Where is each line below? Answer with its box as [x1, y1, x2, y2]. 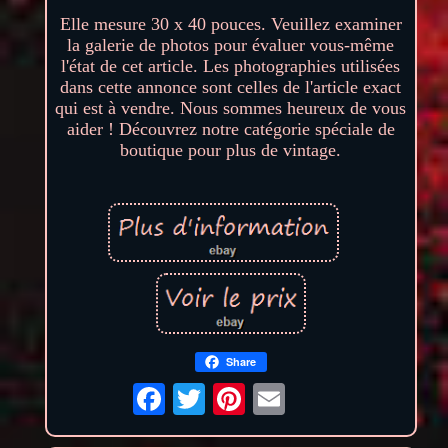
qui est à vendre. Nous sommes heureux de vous [55, 98, 407, 119]
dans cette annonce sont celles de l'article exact [60, 77, 402, 98]
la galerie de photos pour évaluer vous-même [67, 35, 395, 56]
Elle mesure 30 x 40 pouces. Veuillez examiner [59, 14, 402, 35]
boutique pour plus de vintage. [120, 140, 342, 161]
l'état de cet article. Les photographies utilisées [61, 56, 401, 77]
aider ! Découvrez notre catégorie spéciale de [66, 119, 395, 140]
